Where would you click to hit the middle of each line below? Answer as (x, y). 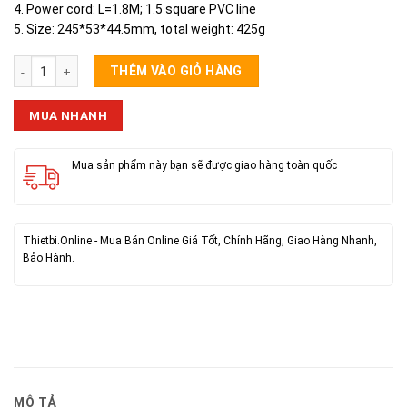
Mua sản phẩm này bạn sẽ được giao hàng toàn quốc (204, 165)
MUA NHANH (68, 116)
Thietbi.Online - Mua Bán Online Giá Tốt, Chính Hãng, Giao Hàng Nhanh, (199, 241)
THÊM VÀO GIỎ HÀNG (176, 71)
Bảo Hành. (48, 258)
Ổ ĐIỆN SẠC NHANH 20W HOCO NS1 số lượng (134, 64)
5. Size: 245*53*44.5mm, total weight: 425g (139, 30)
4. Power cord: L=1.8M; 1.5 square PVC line (135, 10)
